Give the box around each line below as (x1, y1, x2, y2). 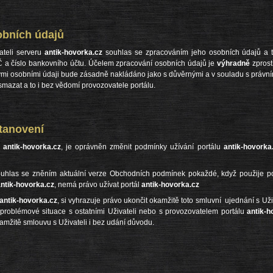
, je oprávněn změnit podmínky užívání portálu (60, 142, 224, 151)
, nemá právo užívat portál (54, 180, 141, 189)
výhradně (217, 59, 250, 68)
